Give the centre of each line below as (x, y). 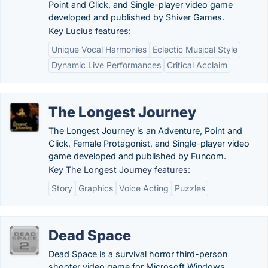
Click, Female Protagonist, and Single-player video (149, 143)
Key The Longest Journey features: (119, 170)
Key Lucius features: (90, 31)
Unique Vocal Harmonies (99, 49)
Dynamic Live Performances (106, 65)
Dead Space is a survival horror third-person (138, 254)
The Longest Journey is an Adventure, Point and (145, 131)
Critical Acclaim (197, 65)
